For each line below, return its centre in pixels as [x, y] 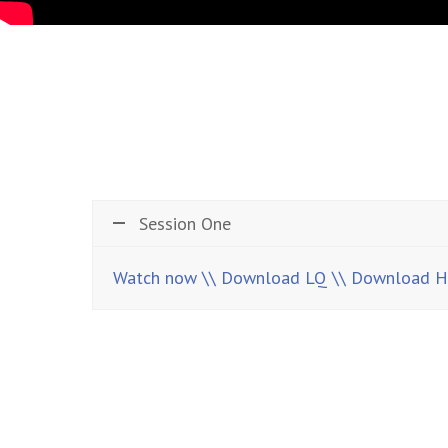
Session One [185, 223]
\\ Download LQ [264, 277]
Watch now [155, 277]
